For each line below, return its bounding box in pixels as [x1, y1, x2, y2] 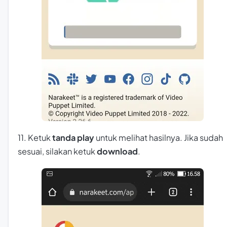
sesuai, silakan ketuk [18, 146, 97, 157]
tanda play [52, 132, 94, 143]
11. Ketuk [18, 132, 52, 143]
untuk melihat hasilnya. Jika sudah [94, 132, 223, 143]
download [97, 146, 138, 157]
